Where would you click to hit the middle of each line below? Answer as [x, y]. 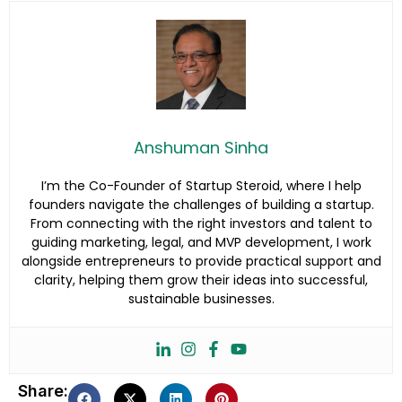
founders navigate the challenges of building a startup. [201, 204]
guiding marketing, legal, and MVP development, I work [201, 242]
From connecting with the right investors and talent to [201, 223]
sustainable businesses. [201, 298]
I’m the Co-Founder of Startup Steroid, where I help [201, 185]
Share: [43, 390]
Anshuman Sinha [201, 147]
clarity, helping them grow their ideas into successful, [201, 280]
